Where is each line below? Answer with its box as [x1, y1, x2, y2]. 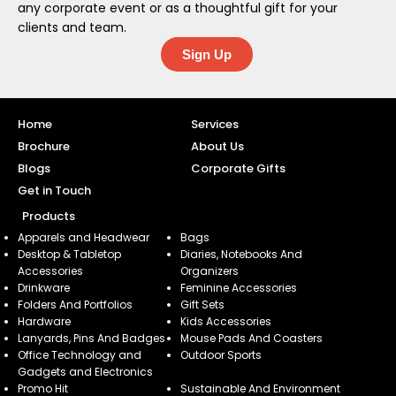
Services [190, 116, 239, 133]
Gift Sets [179, 297, 225, 312]
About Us [190, 138, 244, 155]
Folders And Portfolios [18, 297, 133, 312]
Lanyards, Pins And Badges [18, 331, 165, 346]
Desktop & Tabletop [18, 247, 121, 262]
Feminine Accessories [179, 280, 297, 295]
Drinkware [18, 280, 70, 295]
